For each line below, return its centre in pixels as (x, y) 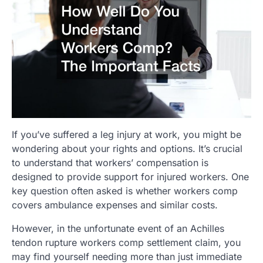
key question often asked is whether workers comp (125, 190)
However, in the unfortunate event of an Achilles (118, 228)
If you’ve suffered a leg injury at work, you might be (127, 134)
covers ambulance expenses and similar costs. (115, 205)
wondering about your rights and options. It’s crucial (127, 148)
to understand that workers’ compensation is (110, 162)
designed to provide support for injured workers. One (130, 176)
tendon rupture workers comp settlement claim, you (126, 242)
